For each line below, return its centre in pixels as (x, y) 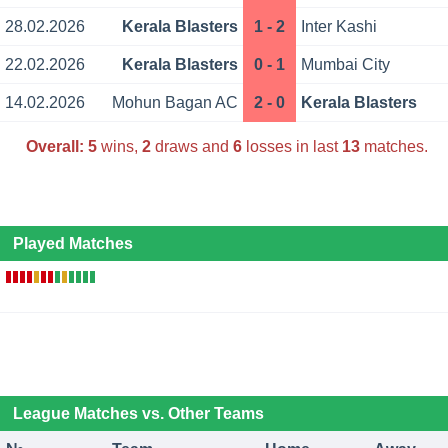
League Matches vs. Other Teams (138, 414)
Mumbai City (346, 65)
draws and (191, 146)
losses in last (291, 146)
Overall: (54, 146)
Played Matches (72, 244)
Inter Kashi (339, 27)
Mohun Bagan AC (174, 103)
